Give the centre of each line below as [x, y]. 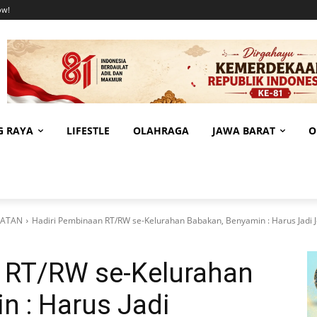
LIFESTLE [88, 130]
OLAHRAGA [161, 130]
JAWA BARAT [244, 130]
